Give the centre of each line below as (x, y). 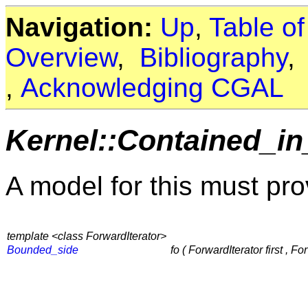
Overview (61, 57)
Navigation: (79, 27)
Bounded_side (43, 250)
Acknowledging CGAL (152, 88)
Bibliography (213, 57)
